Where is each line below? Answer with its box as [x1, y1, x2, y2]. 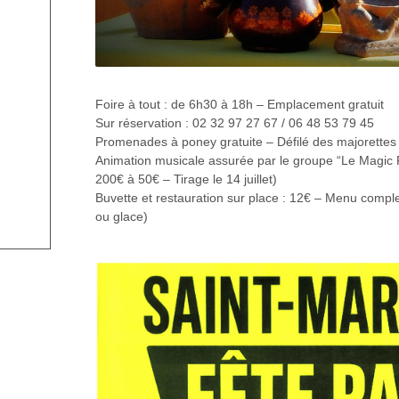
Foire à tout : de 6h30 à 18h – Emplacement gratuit [95, 97, 384, 111]
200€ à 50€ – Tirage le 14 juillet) [95, 172, 277, 186]
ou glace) [95, 209, 148, 224]
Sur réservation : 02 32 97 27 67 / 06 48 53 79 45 [95, 116, 374, 130]
